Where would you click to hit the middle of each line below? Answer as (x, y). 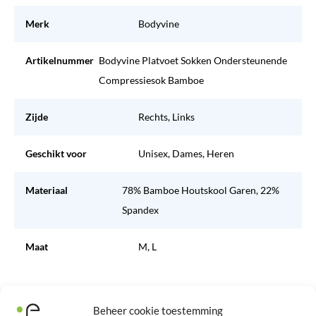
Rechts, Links (166, 116)
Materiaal (47, 190)
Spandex (141, 209)
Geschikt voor (56, 153)
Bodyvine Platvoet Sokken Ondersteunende (193, 60)
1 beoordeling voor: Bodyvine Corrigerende (135, 301)
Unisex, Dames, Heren (186, 153)
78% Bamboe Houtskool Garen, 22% (201, 190)
